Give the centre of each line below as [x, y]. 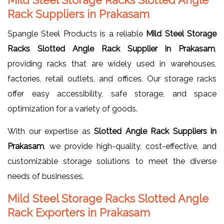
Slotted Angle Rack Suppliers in [155, 131]
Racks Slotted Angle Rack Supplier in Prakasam [111, 48]
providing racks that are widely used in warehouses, [112, 63]
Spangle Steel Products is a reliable [77, 33]
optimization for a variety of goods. [72, 108]
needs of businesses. [46, 176]
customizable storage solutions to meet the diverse [112, 161]
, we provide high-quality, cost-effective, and [130, 146]
